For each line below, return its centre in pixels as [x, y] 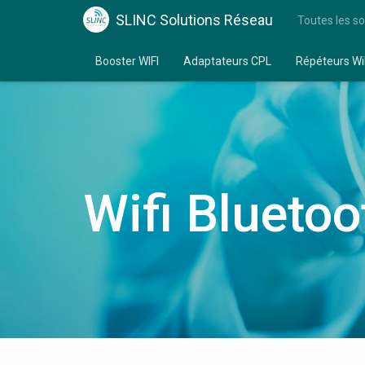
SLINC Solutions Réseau [194, 20]
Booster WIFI [127, 61]
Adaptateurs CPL [227, 61]
